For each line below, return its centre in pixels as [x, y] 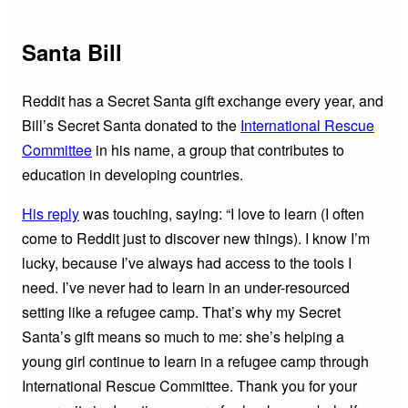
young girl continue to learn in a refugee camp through [195, 361]
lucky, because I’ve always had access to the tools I [187, 263]
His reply [51, 214]
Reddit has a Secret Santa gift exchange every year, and [203, 101]
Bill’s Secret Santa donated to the [131, 125]
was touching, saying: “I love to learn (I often [222, 214]
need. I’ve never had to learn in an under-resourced [186, 287]
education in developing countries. [133, 174]
